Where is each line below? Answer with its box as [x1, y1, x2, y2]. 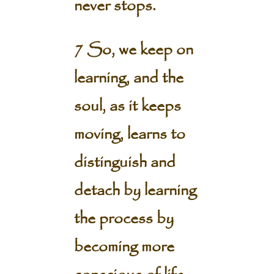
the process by [73, 206, 174, 232]
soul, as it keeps [73, 94, 181, 119]
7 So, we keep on [73, 37, 193, 63]
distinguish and [73, 150, 176, 176]
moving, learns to [73, 122, 185, 147]
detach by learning [73, 178, 196, 204]
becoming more [73, 234, 174, 260]
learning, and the [73, 65, 183, 91]
